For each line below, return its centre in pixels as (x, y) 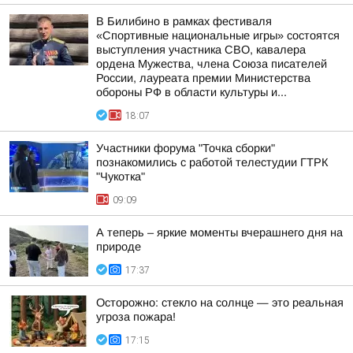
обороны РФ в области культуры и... (191, 92)
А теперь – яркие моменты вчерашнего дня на (219, 232)
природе (119, 247)
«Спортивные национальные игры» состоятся (218, 35)
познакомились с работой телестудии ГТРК (212, 162)
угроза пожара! (136, 317)
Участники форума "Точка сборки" (186, 148)
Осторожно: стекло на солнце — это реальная (220, 303)
